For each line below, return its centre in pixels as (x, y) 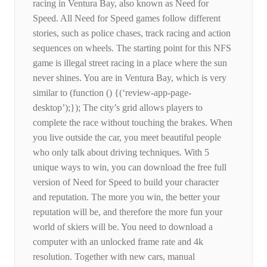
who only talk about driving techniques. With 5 (121, 153)
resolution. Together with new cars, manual (114, 257)
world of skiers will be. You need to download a (123, 227)
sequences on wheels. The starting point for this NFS (132, 48)
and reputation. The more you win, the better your (126, 197)
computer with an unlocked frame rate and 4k (118, 242)
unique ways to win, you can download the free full (130, 167)
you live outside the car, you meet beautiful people (127, 138)
